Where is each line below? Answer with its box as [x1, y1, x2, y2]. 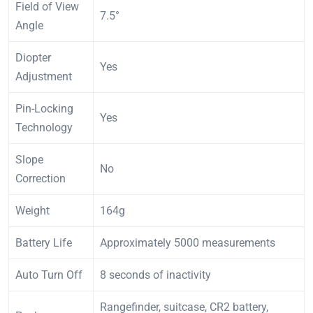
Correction [15, 172, 66, 186]
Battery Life [15, 236, 72, 250]
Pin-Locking [15, 102, 73, 116]
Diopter [15, 51, 51, 65]
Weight [15, 204, 50, 218]
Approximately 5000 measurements [100, 236, 275, 250]
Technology [15, 121, 73, 135]
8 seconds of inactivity [100, 268, 211, 282]
